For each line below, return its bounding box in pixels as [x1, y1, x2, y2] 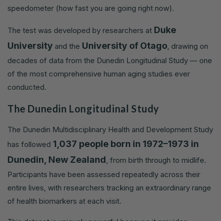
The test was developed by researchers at [7, 26, 154, 36]
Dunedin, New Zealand [7, 154, 106, 165]
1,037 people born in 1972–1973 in [53, 139, 199, 149]
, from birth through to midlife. [106, 155, 206, 165]
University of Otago [82, 40, 167, 51]
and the [53, 41, 82, 51]
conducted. [7, 82, 46, 92]
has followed [7, 140, 53, 149]
